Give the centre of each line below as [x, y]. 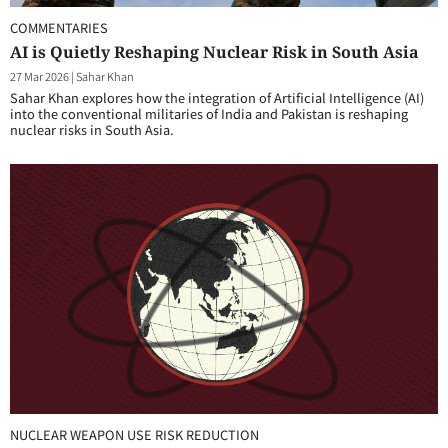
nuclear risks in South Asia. [92, 129]
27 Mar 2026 [39, 76]
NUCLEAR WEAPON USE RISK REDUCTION [134, 434]
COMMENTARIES [59, 27]
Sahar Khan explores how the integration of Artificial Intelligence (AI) [217, 97]
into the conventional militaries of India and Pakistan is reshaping [209, 113]
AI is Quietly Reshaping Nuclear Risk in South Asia [214, 52]
